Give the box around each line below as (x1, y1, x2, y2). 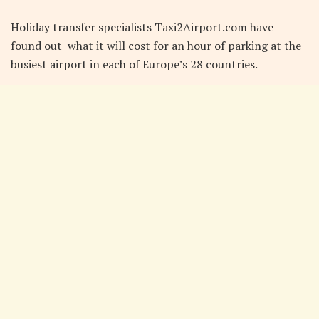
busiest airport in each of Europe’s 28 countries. (11, 56, 258, 72)
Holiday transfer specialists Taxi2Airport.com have (11, 19, 276, 35)
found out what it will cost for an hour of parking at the (11, 37, 301, 53)
